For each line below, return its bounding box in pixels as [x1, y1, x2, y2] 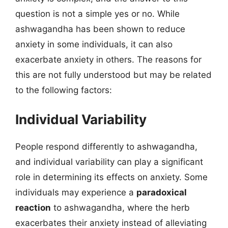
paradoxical [136, 187, 187, 197]
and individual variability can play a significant [15, 157, 203, 167]
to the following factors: [15, 84, 112, 95]
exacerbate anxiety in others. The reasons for [15, 54, 202, 65]
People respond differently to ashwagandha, [15, 141, 197, 152]
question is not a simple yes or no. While [15, 8, 180, 19]
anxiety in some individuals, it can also [15, 39, 173, 49]
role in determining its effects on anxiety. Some [15, 172, 208, 182]
